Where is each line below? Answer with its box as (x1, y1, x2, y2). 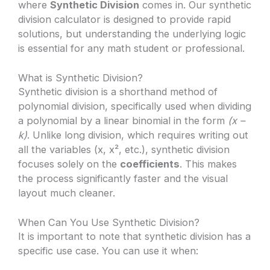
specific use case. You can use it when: (18, 245, 199, 257)
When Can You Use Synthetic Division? (18, 216, 200, 229)
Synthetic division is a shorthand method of (18, 85, 218, 98)
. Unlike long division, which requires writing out (27, 128, 249, 141)
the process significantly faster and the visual (18, 172, 228, 184)
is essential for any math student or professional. (18, 42, 245, 54)
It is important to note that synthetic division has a (18, 230, 251, 243)
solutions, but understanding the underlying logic (18, 27, 246, 40)
